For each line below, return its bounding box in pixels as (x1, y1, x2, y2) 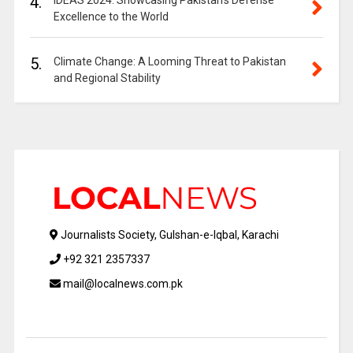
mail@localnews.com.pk (60, 277, 183, 291)
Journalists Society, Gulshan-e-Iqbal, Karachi (58, 229, 279, 242)
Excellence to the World (53, 10, 169, 24)
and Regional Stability (53, 72, 161, 85)
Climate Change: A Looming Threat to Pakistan (53, 55, 286, 69)
